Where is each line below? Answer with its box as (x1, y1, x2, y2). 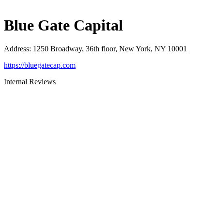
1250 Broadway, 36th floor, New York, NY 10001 (33, 45, 187, 53)
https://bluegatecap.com (4, 61, 76, 70)
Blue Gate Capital (4, 16, 123, 34)
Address (4, 45, 29, 53)
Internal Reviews (4, 77, 56, 86)
